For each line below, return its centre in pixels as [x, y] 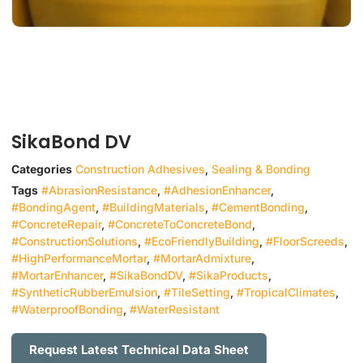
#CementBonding [258, 207]
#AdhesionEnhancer [217, 190]
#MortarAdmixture [202, 258]
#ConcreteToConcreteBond [180, 224]
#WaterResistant [175, 310]
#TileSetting [197, 293]
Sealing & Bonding [261, 169]
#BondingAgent [53, 207]
